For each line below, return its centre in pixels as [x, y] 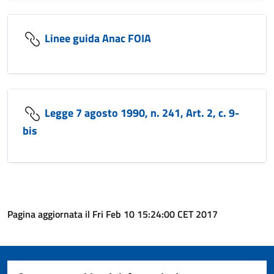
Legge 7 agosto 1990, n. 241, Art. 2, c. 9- [141, 113]
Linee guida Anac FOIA [97, 38]
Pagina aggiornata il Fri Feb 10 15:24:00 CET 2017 [113, 214]
